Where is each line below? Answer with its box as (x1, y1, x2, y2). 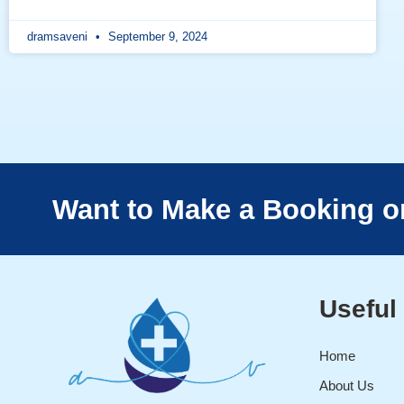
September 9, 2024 (105, 30, 207, 44)
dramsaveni (27, 30, 91, 44)
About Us (318, 378, 374, 394)
